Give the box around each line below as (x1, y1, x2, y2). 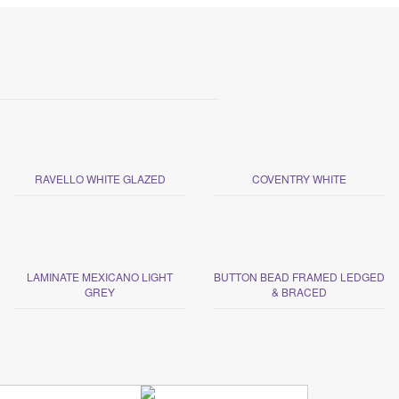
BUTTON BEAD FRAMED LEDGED (214, 268, 385, 284)
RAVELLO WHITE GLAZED (34, 170, 166, 186)
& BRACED (272, 283, 327, 299)
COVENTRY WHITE (252, 170, 346, 186)
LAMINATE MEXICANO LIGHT (27, 268, 173, 284)
